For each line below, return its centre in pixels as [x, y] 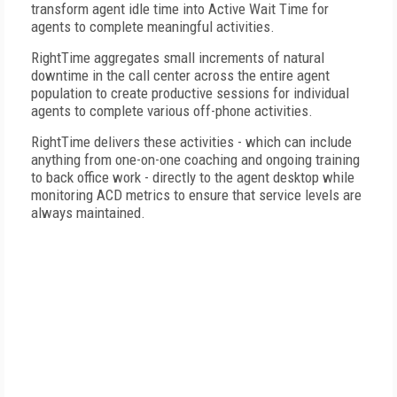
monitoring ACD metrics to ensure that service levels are [196, 195]
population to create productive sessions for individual [190, 93]
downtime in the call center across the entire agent [180, 75]
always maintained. [88, 213]
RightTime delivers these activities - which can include [191, 142]
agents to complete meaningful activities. [153, 27]
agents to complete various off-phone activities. [172, 111]
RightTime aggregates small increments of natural [178, 58]
